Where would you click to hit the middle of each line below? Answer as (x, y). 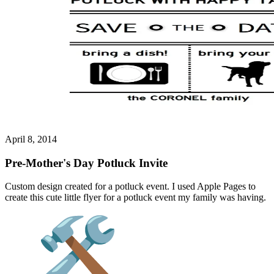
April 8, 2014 (31, 139)
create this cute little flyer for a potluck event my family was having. (135, 198)
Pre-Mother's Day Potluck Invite (86, 163)
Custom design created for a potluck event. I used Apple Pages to (130, 187)
